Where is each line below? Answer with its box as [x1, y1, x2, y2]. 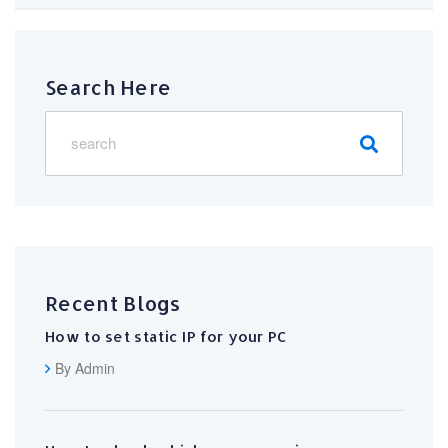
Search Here [45, 73, 172, 100]
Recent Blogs [45, 289, 181, 316]
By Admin [55, 357, 115, 378]
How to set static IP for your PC [45, 326, 288, 346]
